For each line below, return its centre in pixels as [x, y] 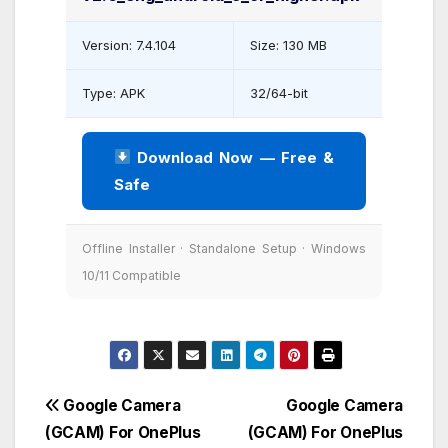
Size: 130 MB [288, 44]
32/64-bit [279, 92]
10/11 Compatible [131, 275]
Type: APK [113, 92]
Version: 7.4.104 [129, 44]
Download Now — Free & [232, 157]
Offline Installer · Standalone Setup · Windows [224, 248]
